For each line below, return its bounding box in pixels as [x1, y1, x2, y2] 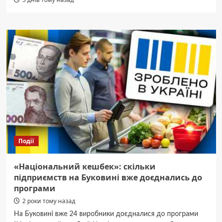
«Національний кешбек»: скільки [13, 161, 156, 172]
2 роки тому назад [22, 197, 75, 205]
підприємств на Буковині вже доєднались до [13, 172, 202, 183]
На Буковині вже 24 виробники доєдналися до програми [13, 211, 198, 218]
